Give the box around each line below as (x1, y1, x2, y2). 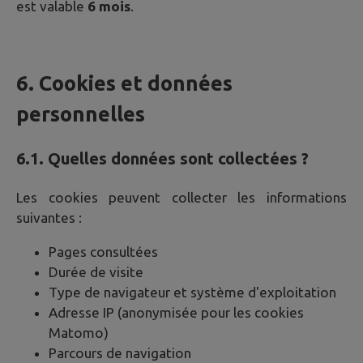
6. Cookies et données (16, 70, 233, 95)
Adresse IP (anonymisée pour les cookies (49, 305, 304, 321)
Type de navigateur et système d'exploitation (49, 284, 336, 301)
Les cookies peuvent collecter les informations (16, 190, 347, 206)
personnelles (16, 101, 145, 126)
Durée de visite (49, 264, 143, 280)
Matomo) (49, 325, 109, 341)
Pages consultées (49, 244, 158, 260)
